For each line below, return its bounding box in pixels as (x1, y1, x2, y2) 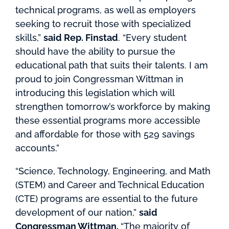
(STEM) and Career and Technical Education (15, 179, 204, 190)
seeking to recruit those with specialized (15, 18, 191, 29)
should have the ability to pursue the (15, 46, 175, 57)
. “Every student (118, 32, 187, 43)
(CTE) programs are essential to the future (15, 193, 198, 204)
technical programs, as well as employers (15, 5, 196, 15)
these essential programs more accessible (15, 115, 200, 126)
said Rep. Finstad (43, 32, 118, 43)
